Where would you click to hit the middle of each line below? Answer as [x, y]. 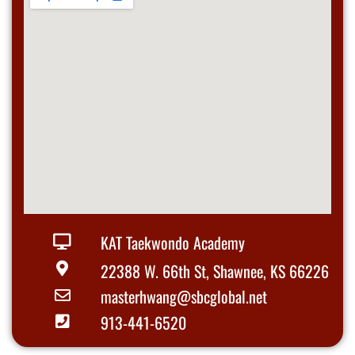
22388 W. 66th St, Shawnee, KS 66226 [215, 271]
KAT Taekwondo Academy [173, 242]
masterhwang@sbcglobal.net [184, 296]
